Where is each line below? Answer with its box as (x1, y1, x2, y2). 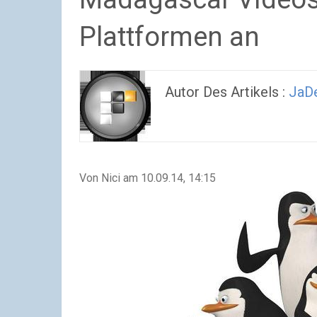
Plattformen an (79, 21, 260, 52)
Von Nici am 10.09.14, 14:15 (79, 171, 216, 185)
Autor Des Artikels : (165, 83, 289, 100)
